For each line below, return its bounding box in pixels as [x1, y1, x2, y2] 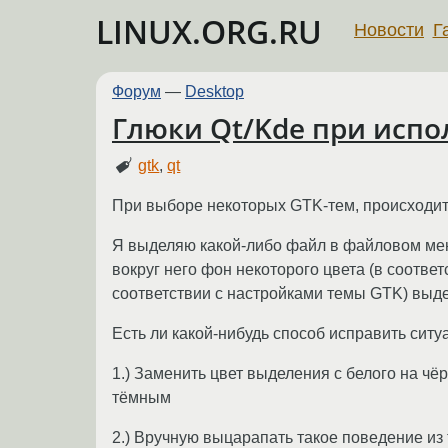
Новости [354, 19, 424, 40]
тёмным [112, 388, 171, 406]
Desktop [185, 83, 244, 100]
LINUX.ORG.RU [96, 10, 322, 53]
